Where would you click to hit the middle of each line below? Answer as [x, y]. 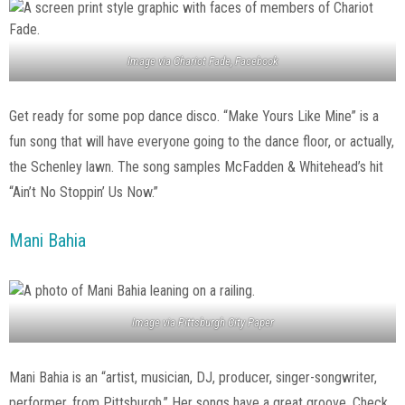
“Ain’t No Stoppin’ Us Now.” [85, 193]
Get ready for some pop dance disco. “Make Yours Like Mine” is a [194, 117]
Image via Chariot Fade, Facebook [202, 61]
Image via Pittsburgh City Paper [202, 323]
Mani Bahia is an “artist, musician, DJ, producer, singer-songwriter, [193, 378]
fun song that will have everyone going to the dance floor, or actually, [202, 142]
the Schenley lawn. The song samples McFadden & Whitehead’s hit [196, 167]
